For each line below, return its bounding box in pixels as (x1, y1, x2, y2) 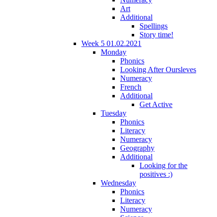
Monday (101, 47, 126, 56)
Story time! (139, 30, 173, 39)
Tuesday (101, 108, 126, 117)
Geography (120, 143, 155, 152)
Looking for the (139, 161, 187, 170)
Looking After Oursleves (120, 65, 196, 74)
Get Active (139, 100, 172, 108)
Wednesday (101, 178, 136, 187)
